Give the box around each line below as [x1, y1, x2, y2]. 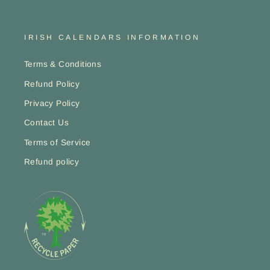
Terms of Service [24, 137, 91, 147]
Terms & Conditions [24, 60, 102, 69]
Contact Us [24, 118, 69, 128]
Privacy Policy [24, 99, 80, 108]
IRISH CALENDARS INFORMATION [24, 33, 201, 42]
